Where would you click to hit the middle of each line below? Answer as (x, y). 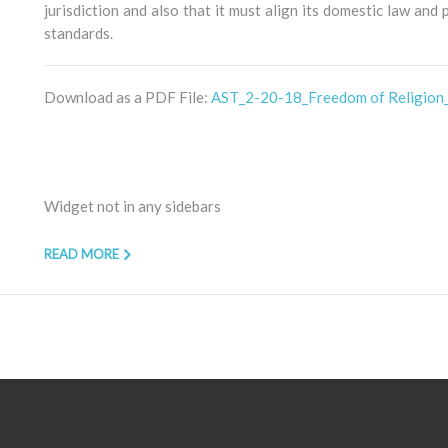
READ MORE (81, 254)
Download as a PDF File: (127, 97)
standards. (78, 33)
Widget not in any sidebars (132, 206)
